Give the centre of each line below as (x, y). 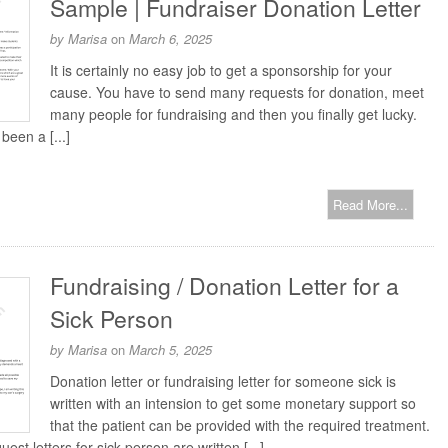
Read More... (370, 204)
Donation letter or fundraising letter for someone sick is (223, 381)
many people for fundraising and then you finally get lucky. (233, 114)
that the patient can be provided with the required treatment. (240, 425)
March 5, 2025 (170, 349)
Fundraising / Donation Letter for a (224, 285)
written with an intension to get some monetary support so (233, 403)
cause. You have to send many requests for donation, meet (237, 92)
